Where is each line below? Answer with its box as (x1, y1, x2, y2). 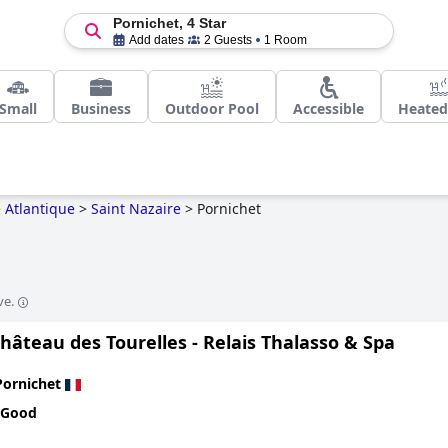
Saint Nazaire (91, 199, 181, 218)
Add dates (128, 33, 184, 47)
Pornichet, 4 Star (112, 15, 226, 31)
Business (71, 99, 131, 118)
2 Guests (203, 33, 252, 47)
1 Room (263, 33, 307, 47)
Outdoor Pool (165, 99, 259, 118)
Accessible (293, 99, 364, 118)
